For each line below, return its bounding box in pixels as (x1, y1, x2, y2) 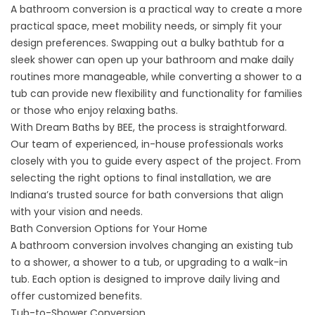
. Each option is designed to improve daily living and (27, 272, 280, 286)
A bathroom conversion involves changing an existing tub (11, 238, 293, 252)
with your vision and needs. (11, 205, 143, 219)
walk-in (252, 255, 288, 269)
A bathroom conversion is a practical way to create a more (11, 2, 302, 16)
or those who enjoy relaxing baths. (11, 103, 178, 117)
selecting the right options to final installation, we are (11, 171, 271, 185)
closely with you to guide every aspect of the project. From (11, 154, 301, 168)
